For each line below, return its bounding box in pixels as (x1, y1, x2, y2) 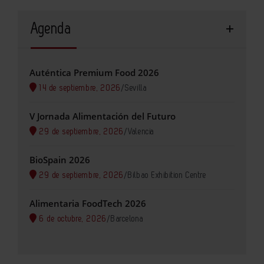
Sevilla (125, 83, 147, 93)
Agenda (31, 21, 72, 36)
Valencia (128, 127, 154, 136)
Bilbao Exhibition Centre (128, 170, 207, 180)
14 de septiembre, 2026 (37, 83, 121, 93)
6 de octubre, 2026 (37, 214, 107, 223)
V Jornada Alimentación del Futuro (29, 110, 176, 122)
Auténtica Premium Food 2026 (29, 66, 159, 78)
